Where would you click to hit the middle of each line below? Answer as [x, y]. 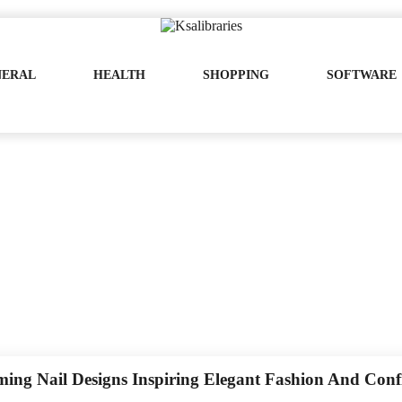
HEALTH [119, 75]
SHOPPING [236, 75]
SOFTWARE [361, 75]
